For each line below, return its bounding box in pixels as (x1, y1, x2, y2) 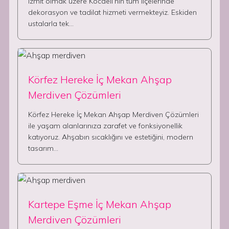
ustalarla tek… (28, 19, 74, 28)
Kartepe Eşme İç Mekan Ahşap (28, 198, 171, 211)
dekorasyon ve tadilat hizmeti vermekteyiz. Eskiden (28, 8, 197, 17)
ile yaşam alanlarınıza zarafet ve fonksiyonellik (28, 121, 182, 130)
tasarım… (28, 144, 58, 153)
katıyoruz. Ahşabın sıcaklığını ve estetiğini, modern (28, 132, 193, 142)
